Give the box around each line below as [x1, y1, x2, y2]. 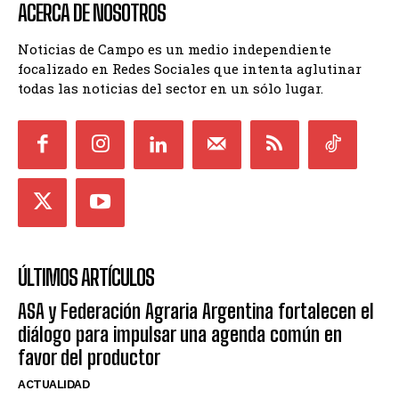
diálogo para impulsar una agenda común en [18, 322, 342, 346]
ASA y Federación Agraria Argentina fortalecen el [18, 298, 374, 323]
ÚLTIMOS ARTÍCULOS [18, 264, 154, 290]
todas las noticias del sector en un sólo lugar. [18, 78, 323, 97]
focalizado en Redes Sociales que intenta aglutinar [18, 59, 362, 77]
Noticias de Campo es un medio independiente [18, 39, 331, 58]
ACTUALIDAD [18, 377, 89, 391]
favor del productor [18, 345, 160, 370]
